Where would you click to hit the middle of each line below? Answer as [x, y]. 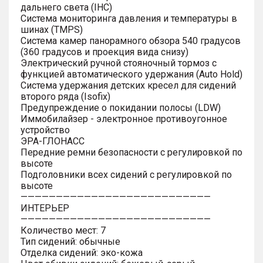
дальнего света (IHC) [66, 7]
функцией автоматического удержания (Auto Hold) [131, 74]
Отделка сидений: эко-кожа [82, 252]
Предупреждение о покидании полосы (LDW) [121, 107]
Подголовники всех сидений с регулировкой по [126, 174]
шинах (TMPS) [52, 29]
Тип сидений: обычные [70, 241]
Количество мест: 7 [63, 230]
